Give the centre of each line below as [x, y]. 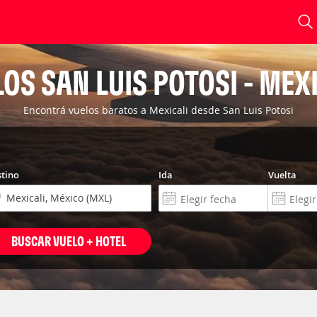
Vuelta [282, 175]
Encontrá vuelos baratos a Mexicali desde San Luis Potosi [158, 110]
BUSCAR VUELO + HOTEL [68, 241]
